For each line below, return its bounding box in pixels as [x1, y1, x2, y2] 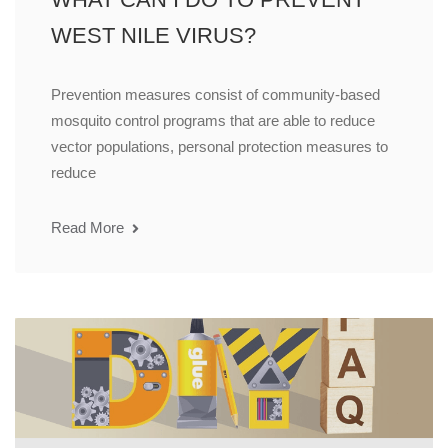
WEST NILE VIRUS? [51, 23, 256, 49]
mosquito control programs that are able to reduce [51, 112, 375, 130]
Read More [51, 219, 128, 237]
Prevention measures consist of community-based [51, 86, 380, 104]
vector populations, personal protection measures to [51, 138, 388, 156]
